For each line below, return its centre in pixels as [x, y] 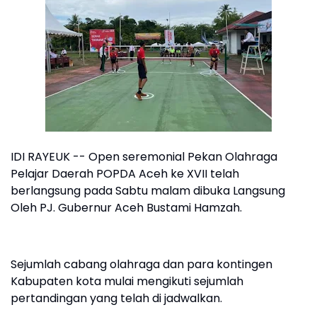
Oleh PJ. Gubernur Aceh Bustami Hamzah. [126, 208]
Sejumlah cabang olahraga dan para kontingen [142, 264]
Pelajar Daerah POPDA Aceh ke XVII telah [125, 174]
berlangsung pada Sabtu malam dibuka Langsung [148, 191]
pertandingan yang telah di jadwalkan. [116, 298]
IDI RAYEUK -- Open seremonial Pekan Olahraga [144, 157]
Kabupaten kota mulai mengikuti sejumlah [127, 281]
